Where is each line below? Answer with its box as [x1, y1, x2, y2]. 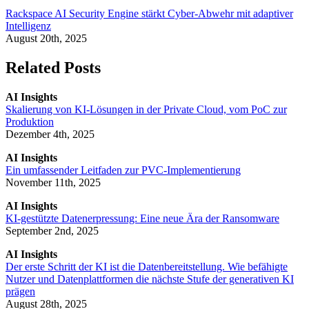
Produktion [6, 116, 54, 128]
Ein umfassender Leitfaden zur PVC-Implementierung [6, 164, 241, 177]
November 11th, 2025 [6, 177, 101, 189]
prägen [6, 286, 35, 298]
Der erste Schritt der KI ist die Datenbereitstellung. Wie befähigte [6, 261, 288, 273]
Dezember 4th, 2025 [6, 128, 94, 141]
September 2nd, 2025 [6, 225, 99, 237]
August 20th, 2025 [6, 32, 87, 45]
